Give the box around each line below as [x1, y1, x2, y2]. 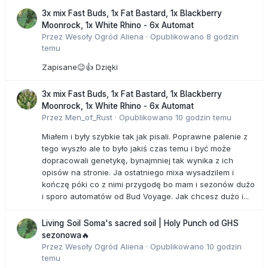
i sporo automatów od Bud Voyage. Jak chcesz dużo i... [42, 191, 249, 201]
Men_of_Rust [65, 112, 112, 122]
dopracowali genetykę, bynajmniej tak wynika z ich [42, 155, 233, 165]
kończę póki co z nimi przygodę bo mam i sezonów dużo [42, 179, 255, 189]
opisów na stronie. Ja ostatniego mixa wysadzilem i [42, 167, 234, 177]
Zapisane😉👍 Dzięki [42, 62, 120, 72]
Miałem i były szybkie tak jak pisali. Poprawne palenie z [42, 131, 248, 141]
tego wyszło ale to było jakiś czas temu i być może [42, 143, 231, 153]
